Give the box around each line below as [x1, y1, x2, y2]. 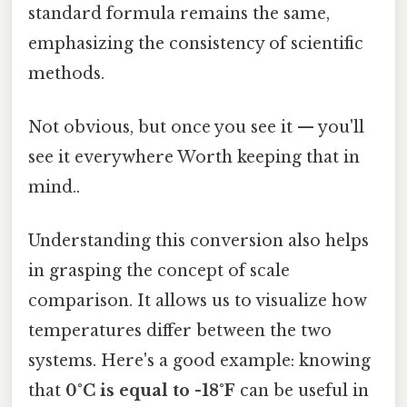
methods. [28, 63, 104, 84]
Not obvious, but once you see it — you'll [28, 117, 364, 138]
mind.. [28, 177, 80, 198]
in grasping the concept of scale [28, 261, 290, 282]
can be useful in [235, 381, 369, 402]
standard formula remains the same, [28, 3, 330, 24]
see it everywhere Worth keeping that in [28, 147, 360, 168]
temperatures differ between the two [28, 321, 332, 342]
